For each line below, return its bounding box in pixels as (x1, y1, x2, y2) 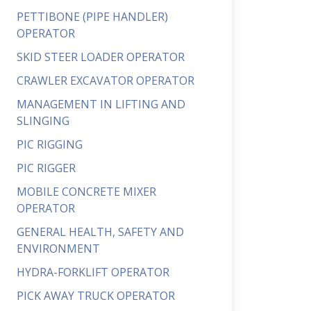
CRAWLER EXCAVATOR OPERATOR (17, 73, 194, 88)
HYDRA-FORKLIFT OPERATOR (17, 264, 169, 280)
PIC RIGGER (17, 160, 76, 176)
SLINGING (17, 113, 69, 128)
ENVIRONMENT (17, 241, 100, 256)
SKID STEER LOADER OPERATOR (17, 49, 185, 65)
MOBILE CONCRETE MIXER (17, 184, 156, 199)
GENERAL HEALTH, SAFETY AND (17, 224, 184, 239)
